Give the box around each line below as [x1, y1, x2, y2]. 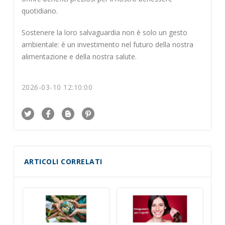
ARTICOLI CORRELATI [24, 157, 102, 167]
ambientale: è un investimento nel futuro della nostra [21, 39, 193, 49]
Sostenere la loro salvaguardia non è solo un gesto [21, 27, 187, 37]
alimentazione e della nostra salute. [21, 51, 137, 61]
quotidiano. [21, 6, 58, 16]
